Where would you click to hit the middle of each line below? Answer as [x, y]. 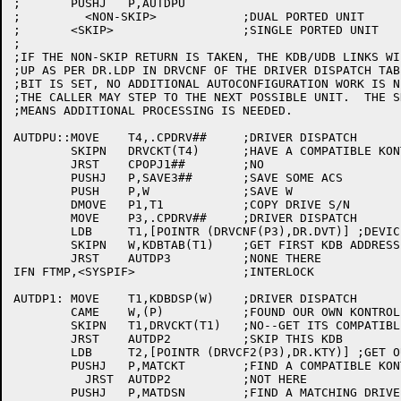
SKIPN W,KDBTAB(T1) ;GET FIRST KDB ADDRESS [42, 245]
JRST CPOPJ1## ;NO [42, 164]
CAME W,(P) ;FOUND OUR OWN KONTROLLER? [42, 312]
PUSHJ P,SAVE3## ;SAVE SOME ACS [42, 178]
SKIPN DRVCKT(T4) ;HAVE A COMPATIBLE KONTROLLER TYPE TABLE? [42, 151]
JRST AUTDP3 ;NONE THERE [42, 258]
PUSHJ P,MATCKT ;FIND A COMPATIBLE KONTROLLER [42, 366]
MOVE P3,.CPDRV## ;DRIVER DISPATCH [42, 218]
